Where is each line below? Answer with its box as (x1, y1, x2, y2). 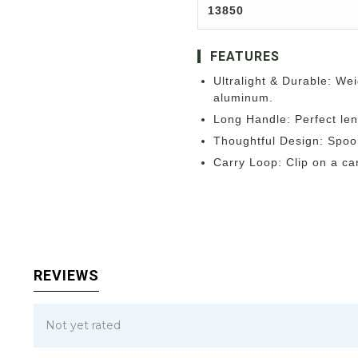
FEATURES (210, 48, 280, 64)
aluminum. (213, 90, 273, 104)
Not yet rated (46, 317, 121, 332)
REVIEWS (34, 266, 99, 284)
